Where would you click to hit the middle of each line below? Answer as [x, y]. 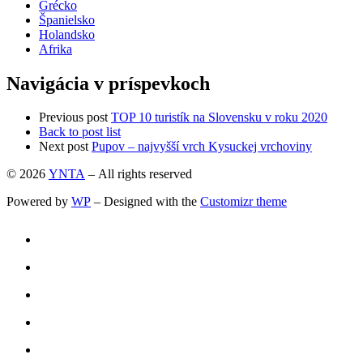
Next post [64, 147]
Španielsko [67, 19]
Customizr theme [243, 202]
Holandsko [67, 34]
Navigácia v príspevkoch [108, 83]
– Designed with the [145, 202]
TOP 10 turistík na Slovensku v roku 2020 [219, 117]
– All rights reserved [139, 174]
